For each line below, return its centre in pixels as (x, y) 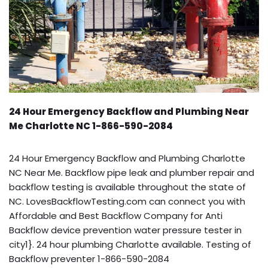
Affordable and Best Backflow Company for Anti (116, 215)
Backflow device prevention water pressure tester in (125, 230)
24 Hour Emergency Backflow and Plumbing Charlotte (127, 158)
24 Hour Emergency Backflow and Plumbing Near (129, 111)
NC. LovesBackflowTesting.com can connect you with (127, 201)
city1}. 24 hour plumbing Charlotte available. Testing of (130, 244)
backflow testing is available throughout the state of (127, 187)
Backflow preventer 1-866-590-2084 (89, 258)
